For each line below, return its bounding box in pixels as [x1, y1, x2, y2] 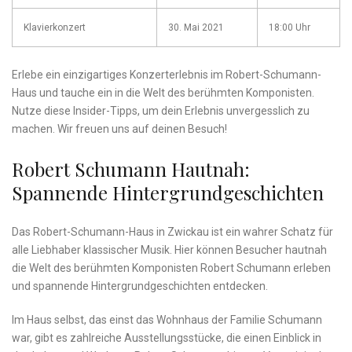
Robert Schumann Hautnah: [12, 156, 250, 182]
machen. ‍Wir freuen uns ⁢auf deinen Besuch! [12, 123, 227, 136]
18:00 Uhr [269, 22, 310, 34]
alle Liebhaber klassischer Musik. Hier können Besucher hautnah [12, 244, 327, 257]
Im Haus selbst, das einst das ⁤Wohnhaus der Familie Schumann [12, 313, 322, 327]
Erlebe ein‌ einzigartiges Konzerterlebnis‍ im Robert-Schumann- [12, 68, 321, 82]
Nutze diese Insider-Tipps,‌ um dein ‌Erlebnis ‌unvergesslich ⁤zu [12, 104, 310, 118]
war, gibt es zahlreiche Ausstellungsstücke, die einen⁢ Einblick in [12, 332, 321, 345]
